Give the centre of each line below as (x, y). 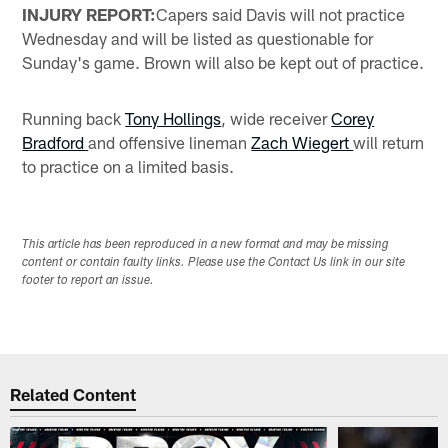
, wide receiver (276, 117)
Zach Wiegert (302, 141)
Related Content (73, 393)
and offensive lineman (170, 141)
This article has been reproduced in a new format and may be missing (206, 245)
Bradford (55, 141)
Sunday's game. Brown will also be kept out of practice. (223, 61)
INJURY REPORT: (89, 13)
